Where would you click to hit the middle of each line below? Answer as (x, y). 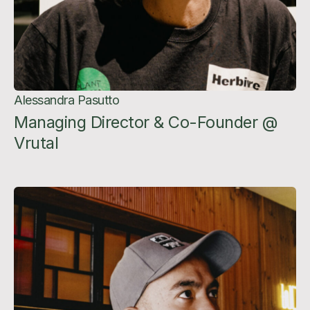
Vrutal (36, 143)
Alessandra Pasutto (66, 100)
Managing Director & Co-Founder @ (146, 122)
